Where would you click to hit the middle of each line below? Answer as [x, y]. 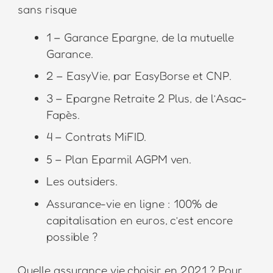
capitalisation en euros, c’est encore [140, 219]
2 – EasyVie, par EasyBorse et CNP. [139, 76]
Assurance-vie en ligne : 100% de [132, 203]
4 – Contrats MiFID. [96, 136]
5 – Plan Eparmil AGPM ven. [119, 158]
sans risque [47, 9]
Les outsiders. [82, 181]
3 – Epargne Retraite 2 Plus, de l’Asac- [147, 97]
